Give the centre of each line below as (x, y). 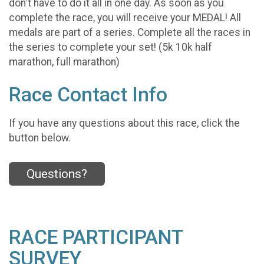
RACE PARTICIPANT (96, 237)
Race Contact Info (88, 95)
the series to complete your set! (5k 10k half (110, 47)
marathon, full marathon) (64, 62)
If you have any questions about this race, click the (124, 123)
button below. (40, 138)
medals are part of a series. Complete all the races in (130, 33)
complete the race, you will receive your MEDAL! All (125, 18)
